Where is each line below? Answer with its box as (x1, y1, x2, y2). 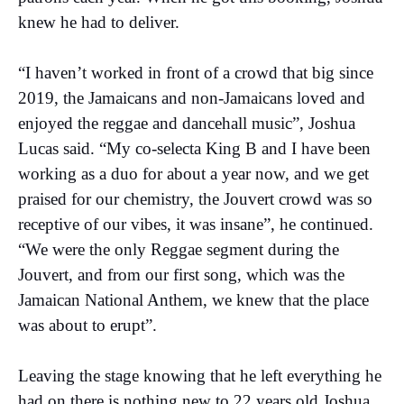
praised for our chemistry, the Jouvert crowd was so (18, 188, 372, 208)
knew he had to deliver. (18, 12, 179, 32)
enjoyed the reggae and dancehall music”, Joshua (18, 113, 355, 133)
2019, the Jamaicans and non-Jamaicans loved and (18, 87, 365, 107)
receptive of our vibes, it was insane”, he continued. (18, 214, 373, 234)
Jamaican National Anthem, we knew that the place (18, 289, 369, 309)
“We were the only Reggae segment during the (18, 239, 339, 259)
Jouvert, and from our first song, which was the (18, 264, 344, 284)
